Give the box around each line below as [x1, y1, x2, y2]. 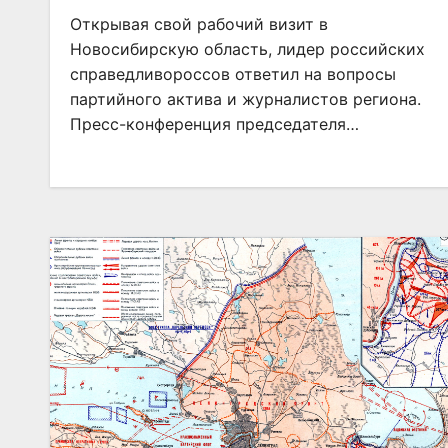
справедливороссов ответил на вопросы [70, 64, 396, 84]
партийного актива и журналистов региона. [70, 89, 421, 109]
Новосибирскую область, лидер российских [70, 39, 425, 59]
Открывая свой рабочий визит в [70, 14, 328, 34]
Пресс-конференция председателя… [70, 114, 359, 134]
